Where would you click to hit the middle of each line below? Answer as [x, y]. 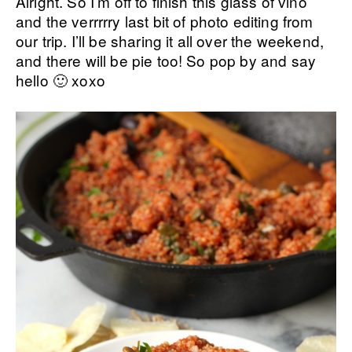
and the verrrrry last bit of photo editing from [165, 21]
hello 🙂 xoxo [60, 80]
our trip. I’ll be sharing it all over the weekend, [170, 41]
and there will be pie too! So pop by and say [166, 60]
